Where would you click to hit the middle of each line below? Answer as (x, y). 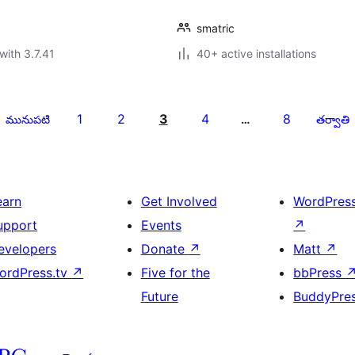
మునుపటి (28, 119)
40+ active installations (256, 53)
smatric (216, 28)
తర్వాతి (332, 119)
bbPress (320, 273)
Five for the (175, 273)
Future (159, 296)
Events (161, 225)
